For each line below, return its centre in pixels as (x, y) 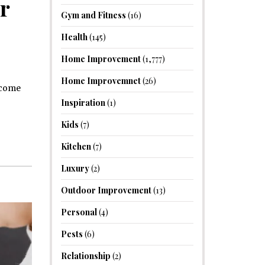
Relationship (85, 256)
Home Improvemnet (101, 81)
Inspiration (83, 103)
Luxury (75, 168)
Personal (79, 212)
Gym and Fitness (93, 15)
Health (74, 37)
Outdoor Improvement (106, 190)
